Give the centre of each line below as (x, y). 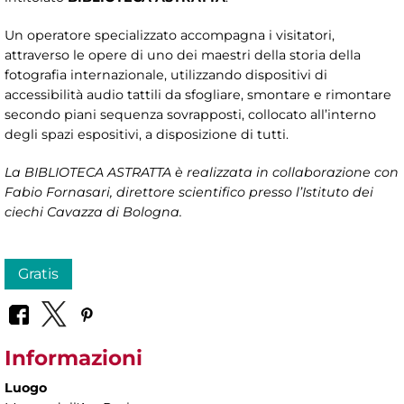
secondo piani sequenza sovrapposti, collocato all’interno (190, 114)
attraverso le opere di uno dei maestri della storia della (183, 55)
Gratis (38, 273)
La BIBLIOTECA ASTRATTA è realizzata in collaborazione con (202, 172)
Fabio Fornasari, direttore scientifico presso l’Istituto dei (189, 192)
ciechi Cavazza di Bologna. (93, 211)
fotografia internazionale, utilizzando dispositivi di (166, 74)
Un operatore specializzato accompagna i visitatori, (170, 35)
